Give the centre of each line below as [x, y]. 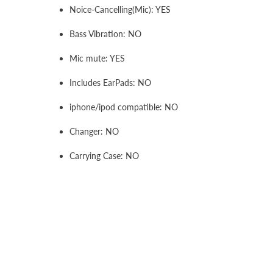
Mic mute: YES [97, 58]
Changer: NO [94, 132]
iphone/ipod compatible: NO [124, 107]
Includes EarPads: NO [110, 83]
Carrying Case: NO [104, 156]
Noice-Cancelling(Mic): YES [120, 10]
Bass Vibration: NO [105, 34]
